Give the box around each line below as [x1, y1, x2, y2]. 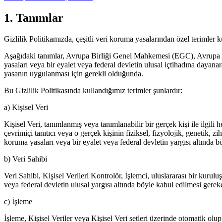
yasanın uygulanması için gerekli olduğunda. [4, 69, 143, 78]
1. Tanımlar [4, 11, 63, 24]
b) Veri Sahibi [4, 154, 47, 163]
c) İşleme [4, 197, 32, 206]
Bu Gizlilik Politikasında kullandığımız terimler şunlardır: [4, 86, 182, 95]
